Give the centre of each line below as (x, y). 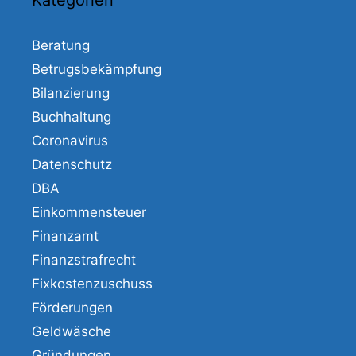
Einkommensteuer (89, 213)
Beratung (61, 46)
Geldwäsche (72, 332)
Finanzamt (65, 236)
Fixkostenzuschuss (92, 284)
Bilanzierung (71, 93)
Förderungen (72, 308)
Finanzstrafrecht (84, 260)
